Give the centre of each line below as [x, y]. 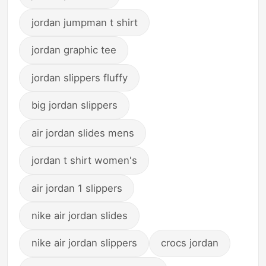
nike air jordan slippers [84, 243]
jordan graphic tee [74, 50]
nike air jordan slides [79, 216]
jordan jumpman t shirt [84, 22]
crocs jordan [190, 243]
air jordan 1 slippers [77, 188]
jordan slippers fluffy [79, 77]
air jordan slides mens [83, 133]
